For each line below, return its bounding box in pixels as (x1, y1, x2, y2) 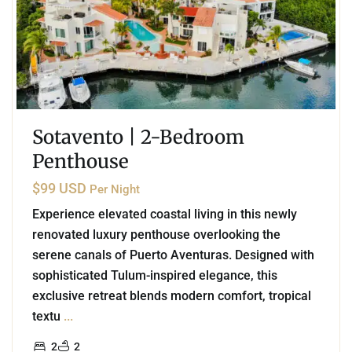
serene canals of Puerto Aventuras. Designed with (32, 247, 314, 263)
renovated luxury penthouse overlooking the (32, 227, 280, 243)
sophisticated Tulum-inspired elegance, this (32, 268, 277, 284)
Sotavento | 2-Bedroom (32, 125, 244, 150)
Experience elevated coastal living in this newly (32, 207, 297, 222)
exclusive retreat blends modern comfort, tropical (32, 288, 311, 304)
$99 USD (32, 180, 90, 197)
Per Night (90, 182, 140, 197)
